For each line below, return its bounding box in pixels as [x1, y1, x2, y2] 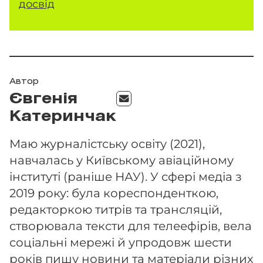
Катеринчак [9, 111, 116, 124]
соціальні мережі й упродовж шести [9, 235, 232, 249]
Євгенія [9, 93, 77, 106]
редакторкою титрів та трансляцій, [9, 203, 222, 217]
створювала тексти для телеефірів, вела [9, 219, 252, 233]
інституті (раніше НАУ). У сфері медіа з [9, 170, 242, 184]
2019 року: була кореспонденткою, [9, 186, 218, 200]
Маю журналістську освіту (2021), [9, 137, 205, 151]
